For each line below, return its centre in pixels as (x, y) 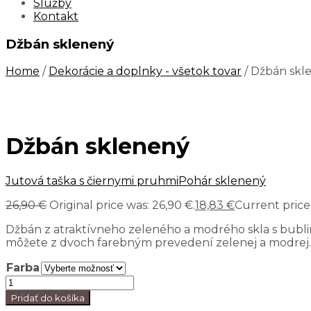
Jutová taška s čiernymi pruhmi (92, 181)
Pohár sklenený (222, 181)
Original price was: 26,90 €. (122, 205)
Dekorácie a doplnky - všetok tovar (145, 72)
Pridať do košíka (48, 298)
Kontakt (56, 16)
